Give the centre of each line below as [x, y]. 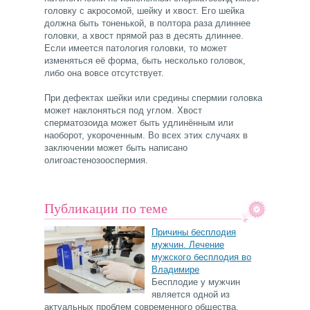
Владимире [175, 270]
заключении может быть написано [116, 148]
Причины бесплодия [194, 232]
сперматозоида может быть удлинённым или [139, 123]
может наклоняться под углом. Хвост [123, 111]
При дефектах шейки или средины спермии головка [153, 98]
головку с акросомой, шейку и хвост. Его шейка [144, 11]
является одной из [191, 295]
